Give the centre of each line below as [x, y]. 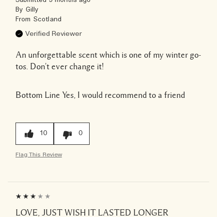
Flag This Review [39, 154]
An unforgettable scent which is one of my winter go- [108, 54]
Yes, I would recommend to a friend [123, 95]
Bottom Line [38, 95]
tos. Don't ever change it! [60, 66]
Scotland [47, 19]
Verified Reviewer [54, 34]
